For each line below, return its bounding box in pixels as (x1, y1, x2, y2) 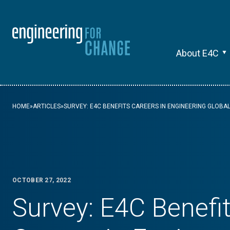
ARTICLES (33, 103, 61, 110)
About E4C (176, 48, 219, 59)
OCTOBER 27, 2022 (12, 177, 71, 184)
